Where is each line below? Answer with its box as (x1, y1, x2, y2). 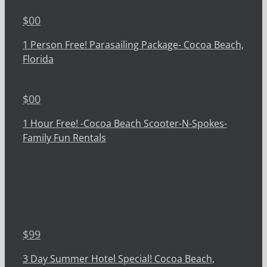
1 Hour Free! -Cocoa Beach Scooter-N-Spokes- (23, 117, 227, 131)
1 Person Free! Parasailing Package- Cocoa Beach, (23, 38, 244, 52)
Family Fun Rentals (23, 131, 106, 145)
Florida (23, 52, 54, 66)
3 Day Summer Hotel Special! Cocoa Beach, (23, 252, 215, 266)
